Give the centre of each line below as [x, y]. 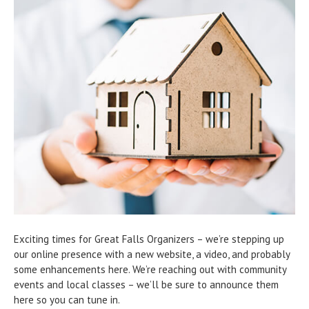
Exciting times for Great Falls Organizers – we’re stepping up [149, 239]
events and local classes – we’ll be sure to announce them [146, 284]
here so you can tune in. [67, 299]
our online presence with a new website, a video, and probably [152, 254]
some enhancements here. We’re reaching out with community [150, 269]
